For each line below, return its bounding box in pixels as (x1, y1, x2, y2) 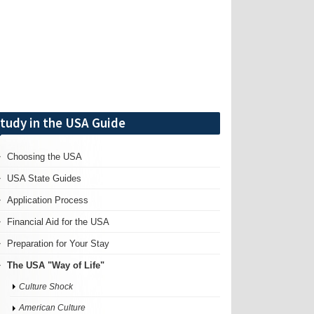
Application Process (7, 195, 89, 206)
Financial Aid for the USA (7, 217, 110, 228)
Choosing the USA (7, 151, 83, 163)
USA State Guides (7, 173, 82, 184)
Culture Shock (19, 282, 74, 292)
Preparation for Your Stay (7, 238, 110, 250)
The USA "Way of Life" (7, 260, 105, 271)
